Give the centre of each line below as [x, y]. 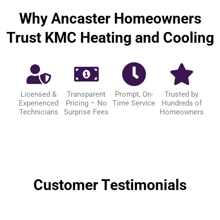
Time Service [134, 103]
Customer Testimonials [110, 185]
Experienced [39, 103]
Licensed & [39, 94]
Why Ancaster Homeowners [110, 18]
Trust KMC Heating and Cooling [110, 37]
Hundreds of [181, 103]
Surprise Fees [86, 112]
